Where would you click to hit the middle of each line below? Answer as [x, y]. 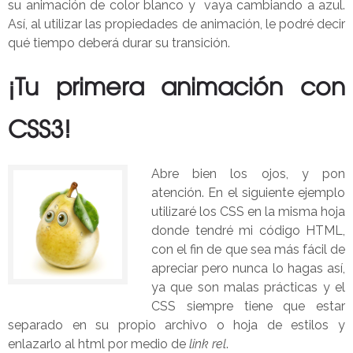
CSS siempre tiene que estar [248, 306]
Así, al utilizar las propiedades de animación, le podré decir [176, 24]
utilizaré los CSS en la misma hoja [248, 212]
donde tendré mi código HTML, [248, 230]
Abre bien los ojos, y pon [248, 174]
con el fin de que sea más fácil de [248, 249]
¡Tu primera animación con [176, 90]
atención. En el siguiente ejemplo [248, 193]
